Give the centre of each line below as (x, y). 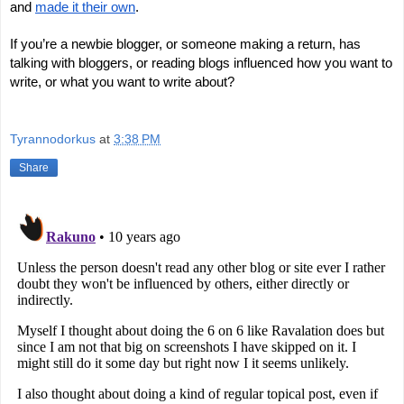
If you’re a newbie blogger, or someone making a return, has (185, 44)
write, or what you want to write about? (122, 82)
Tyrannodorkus (53, 139)
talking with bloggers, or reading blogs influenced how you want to (201, 63)
